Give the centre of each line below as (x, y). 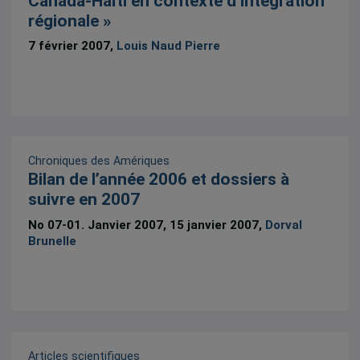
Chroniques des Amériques (99, 161)
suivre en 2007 (84, 200)
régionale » (70, 20)
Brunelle (53, 241)
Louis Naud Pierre (169, 46)
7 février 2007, (73, 46)
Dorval (284, 225)
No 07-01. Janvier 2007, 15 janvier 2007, (147, 225)
